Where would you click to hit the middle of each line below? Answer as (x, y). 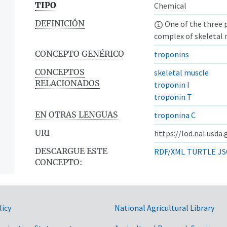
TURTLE (201, 151)
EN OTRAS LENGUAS (77, 114)
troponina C (175, 115)
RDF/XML (169, 151)
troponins (172, 54)
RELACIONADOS (67, 83)
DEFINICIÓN (60, 23)
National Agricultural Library (164, 207)
